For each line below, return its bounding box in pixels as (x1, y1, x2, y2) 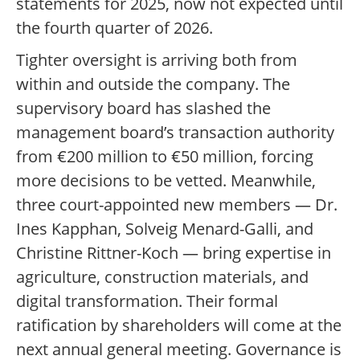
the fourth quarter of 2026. (16, 17, 213, 39)
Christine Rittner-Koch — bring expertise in (16, 242, 331, 264)
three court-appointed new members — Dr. (16, 194, 337, 216)
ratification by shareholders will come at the (16, 314, 342, 337)
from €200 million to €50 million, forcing (16, 145, 313, 168)
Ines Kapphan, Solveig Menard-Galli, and (16, 218, 313, 240)
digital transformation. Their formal (16, 290, 278, 313)
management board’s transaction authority (16, 121, 334, 144)
